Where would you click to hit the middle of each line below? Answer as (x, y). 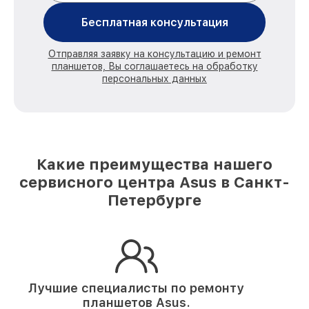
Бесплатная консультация (154, 22)
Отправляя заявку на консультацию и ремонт (154, 54)
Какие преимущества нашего (154, 164)
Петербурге (154, 200)
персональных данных (154, 79)
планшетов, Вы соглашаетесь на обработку (154, 66)
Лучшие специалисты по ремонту (136, 288)
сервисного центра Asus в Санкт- (154, 182)
